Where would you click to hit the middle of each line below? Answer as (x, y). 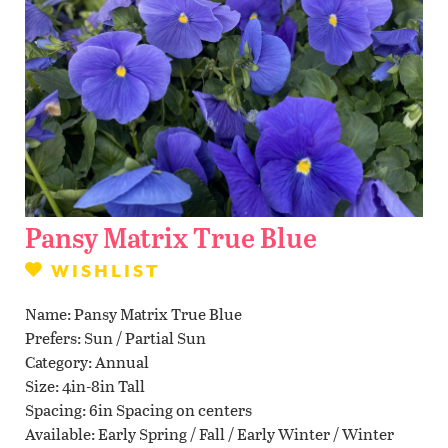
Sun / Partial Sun (145, 337)
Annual (122, 361)
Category (56, 361)
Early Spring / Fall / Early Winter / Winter (246, 433)
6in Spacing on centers (170, 409)
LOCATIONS (224, 141)
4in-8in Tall (103, 385)
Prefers (51, 337)
